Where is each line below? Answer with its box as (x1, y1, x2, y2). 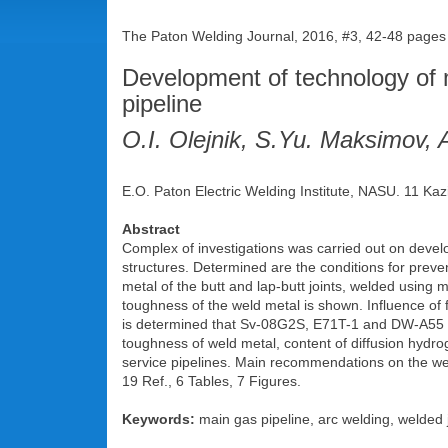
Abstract (122, 221, 180, 237)
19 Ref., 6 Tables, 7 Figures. (122, 373, 301, 389)
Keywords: (122, 411, 195, 427)
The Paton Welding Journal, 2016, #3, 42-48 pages (122, 28, 446, 44)
